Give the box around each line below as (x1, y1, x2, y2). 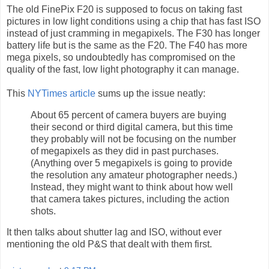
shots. (31, 205, 56, 216)
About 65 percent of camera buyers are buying (31, 109, 226, 120)
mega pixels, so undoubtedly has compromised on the (7, 52, 235, 62)
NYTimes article (28, 88, 95, 98)
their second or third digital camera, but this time (31, 121, 233, 132)
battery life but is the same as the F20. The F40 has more (7, 40, 247, 50)
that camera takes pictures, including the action (31, 193, 229, 204)
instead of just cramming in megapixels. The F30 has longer (7, 28, 260, 38)
